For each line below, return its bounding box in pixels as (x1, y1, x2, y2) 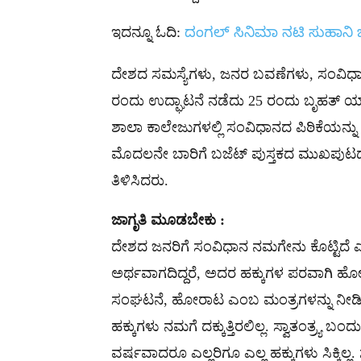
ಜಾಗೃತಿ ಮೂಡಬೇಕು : (111, 211, 225, 228)
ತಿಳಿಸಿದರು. (111, 172, 168, 189)
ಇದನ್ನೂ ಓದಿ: (111, 23, 185, 40)
